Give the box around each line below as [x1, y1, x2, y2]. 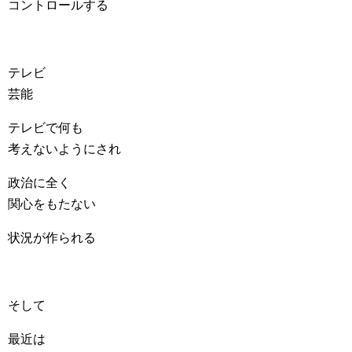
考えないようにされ [8, 142, 121, 156]
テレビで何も [8, 121, 83, 134]
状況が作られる [8, 231, 96, 244]
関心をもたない [8, 197, 96, 211]
